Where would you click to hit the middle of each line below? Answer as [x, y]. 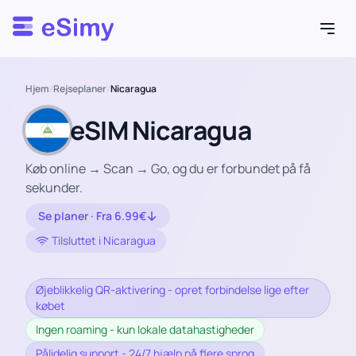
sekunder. [54, 188]
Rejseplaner [80, 89]
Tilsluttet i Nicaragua [104, 240]
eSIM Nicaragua [161, 130]
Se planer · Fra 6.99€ [92, 216]
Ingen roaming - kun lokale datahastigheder [145, 329]
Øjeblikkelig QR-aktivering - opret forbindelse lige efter [172, 290]
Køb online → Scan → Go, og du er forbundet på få [168, 168]
